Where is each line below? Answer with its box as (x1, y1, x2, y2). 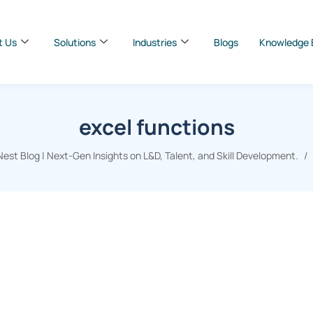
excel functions (78, 112, 235, 141)
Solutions (54, 35, 96, 49)
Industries (133, 35, 177, 49)
